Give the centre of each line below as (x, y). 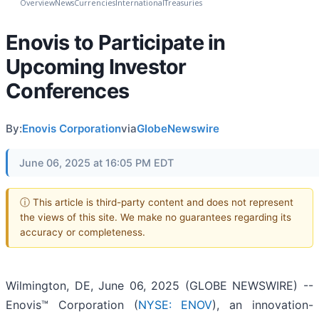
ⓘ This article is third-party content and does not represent (157, 203)
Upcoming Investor (96, 66)
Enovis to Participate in (116, 42)
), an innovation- (263, 305)
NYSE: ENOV (175, 305)
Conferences (68, 90)
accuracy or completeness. (83, 232)
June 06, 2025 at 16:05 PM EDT (96, 162)
